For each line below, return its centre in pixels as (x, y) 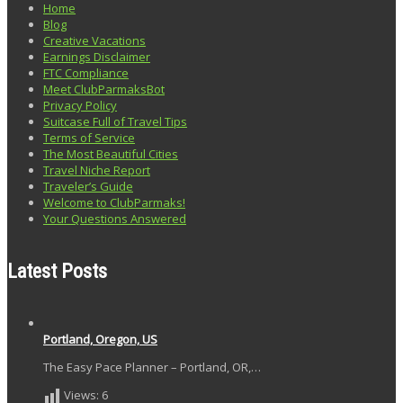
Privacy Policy (80, 105)
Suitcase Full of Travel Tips (115, 121)
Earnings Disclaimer (97, 56)
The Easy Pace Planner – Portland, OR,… (152, 367)
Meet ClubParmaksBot (104, 89)
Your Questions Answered (115, 218)
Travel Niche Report (97, 170)
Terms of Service (89, 137)
